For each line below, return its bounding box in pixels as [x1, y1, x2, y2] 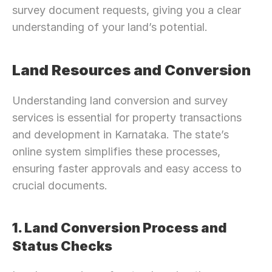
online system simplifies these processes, [12, 145, 220, 158]
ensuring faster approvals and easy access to [12, 162, 242, 175]
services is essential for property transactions [12, 111, 242, 124]
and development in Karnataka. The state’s [12, 128, 229, 141]
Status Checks [12, 238, 112, 254]
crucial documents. [12, 179, 107, 192]
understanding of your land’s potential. [12, 21, 208, 33]
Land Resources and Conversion [12, 61, 251, 79]
